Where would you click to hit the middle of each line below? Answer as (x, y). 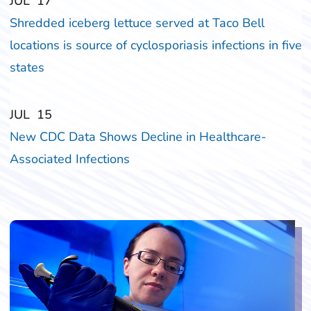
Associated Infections (69, 159)
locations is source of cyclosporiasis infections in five (155, 45)
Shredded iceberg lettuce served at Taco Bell (137, 23)
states (27, 67)
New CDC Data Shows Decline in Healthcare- (138, 136)
